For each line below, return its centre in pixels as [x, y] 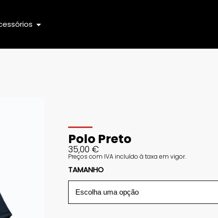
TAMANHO [86, 169]
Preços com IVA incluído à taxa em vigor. [127, 156]
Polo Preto [100, 139]
